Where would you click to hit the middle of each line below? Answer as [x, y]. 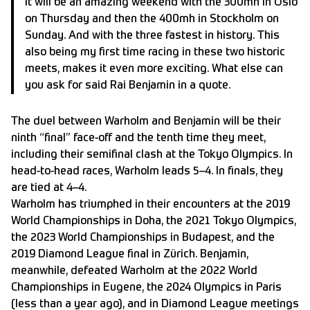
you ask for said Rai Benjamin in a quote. [128, 85]
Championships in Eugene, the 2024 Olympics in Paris [146, 288]
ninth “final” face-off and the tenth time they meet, [138, 138]
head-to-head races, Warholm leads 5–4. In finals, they [147, 171]
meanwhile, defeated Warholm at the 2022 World [134, 271]
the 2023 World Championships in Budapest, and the [143, 238]
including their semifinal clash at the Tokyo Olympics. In [152, 155]
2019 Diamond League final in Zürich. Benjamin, [130, 254]
